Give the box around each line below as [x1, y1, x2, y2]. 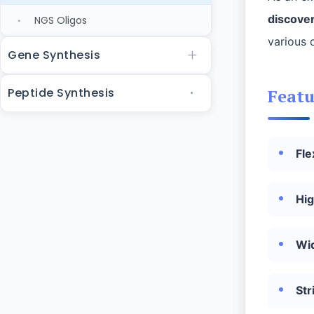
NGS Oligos [34, 13, 87, 27]
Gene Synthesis [8, 47, 100, 63]
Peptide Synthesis [8, 85, 115, 101]
